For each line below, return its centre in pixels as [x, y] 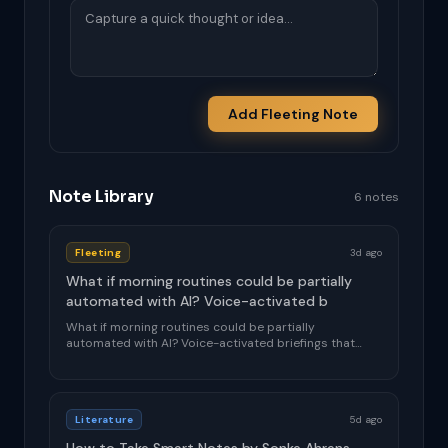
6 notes [376, 197]
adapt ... [88, 359]
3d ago [366, 252]
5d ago [365, 419]
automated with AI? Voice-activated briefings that [210, 343]
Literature [104, 419]
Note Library [101, 196]
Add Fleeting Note [293, 114]
